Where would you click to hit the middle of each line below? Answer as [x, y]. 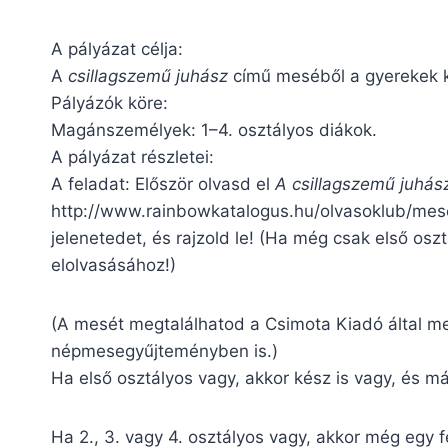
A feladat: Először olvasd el [163, 183]
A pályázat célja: [117, 48]
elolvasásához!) [113, 264]
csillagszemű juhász [145, 75]
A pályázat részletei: [132, 156]
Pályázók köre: [109, 102]
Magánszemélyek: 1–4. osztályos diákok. [214, 129]
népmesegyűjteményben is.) [164, 350]
